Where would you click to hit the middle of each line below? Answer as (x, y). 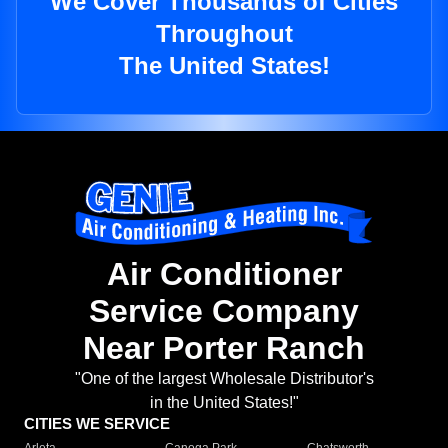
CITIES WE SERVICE (97, 424)
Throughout (224, 34)
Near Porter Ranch (224, 348)
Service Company (224, 311)
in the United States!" (224, 403)
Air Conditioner (224, 274)
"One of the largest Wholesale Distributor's (224, 379)
